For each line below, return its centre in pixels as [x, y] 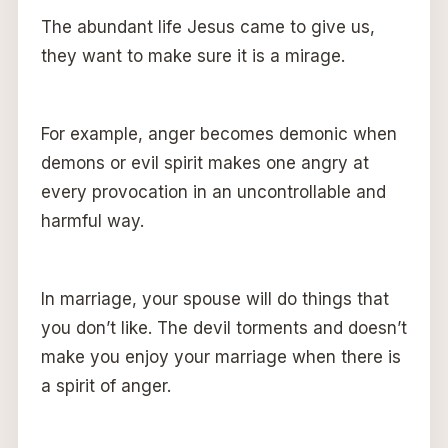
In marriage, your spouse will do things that [214, 299]
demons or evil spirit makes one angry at [204, 163]
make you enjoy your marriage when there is [220, 357]
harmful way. [92, 221]
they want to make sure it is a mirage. [192, 56]
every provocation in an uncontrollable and [213, 192]
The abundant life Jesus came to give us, [207, 27]
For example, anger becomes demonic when [218, 134]
